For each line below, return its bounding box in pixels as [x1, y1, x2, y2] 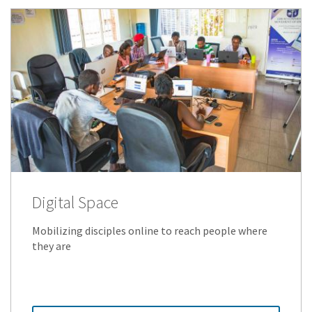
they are [32, 238, 71, 253]
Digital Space [32, 191, 118, 213]
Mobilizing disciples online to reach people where [32, 223, 267, 237]
